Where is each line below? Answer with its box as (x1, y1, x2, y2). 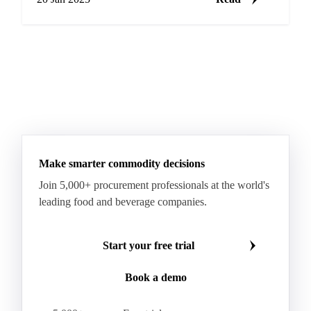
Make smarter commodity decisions (39, 158, 205, 170)
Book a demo (124, 271, 187, 284)
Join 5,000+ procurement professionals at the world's (39, 179, 269, 192)
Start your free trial (103, 239, 194, 252)
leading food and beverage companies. (39, 196, 207, 208)
